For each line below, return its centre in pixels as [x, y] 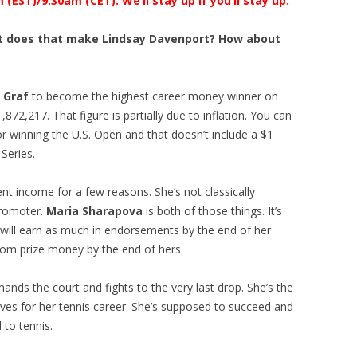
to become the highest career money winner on [153, 96]
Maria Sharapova [94, 211]
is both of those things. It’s [212, 211]
